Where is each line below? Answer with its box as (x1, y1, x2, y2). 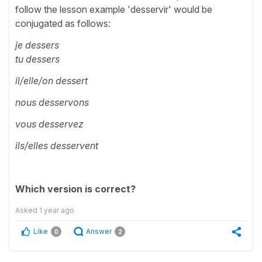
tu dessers (15, 53, 60, 65)
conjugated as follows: (15, 18, 111, 30)
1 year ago (39, 206, 74, 215)
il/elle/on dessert (15, 75, 88, 87)
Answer (86, 227, 112, 236)
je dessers (15, 39, 59, 51)
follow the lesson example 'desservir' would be (15, 4, 212, 16)
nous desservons (15, 96, 91, 109)
